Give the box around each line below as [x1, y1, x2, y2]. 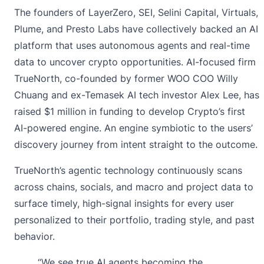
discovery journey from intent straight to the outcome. [14, 138, 258, 151]
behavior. [14, 230, 55, 243]
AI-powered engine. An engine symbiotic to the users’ [14, 122, 253, 134]
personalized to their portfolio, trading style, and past [14, 214, 255, 226]
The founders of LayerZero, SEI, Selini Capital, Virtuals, [14, 6, 258, 19]
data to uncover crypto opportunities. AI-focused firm [14, 56, 256, 68]
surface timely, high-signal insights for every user [14, 197, 234, 210]
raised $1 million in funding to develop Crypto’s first [14, 105, 245, 118]
